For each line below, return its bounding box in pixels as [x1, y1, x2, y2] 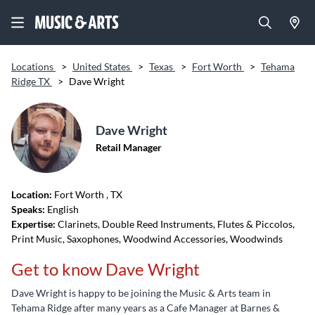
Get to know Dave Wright [11, 259, 200, 279]
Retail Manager [96, 141, 162, 153]
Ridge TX [11, 75, 52, 87]
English [45, 203, 79, 215]
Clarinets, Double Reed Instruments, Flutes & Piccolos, [56, 218, 295, 230]
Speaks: [11, 203, 45, 215]
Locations [11, 60, 56, 72]
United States [72, 60, 132, 72]
